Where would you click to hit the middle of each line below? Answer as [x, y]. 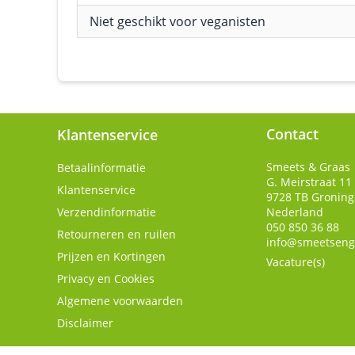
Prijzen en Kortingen [111, 256]
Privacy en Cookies [106, 279]
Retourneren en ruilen [116, 234]
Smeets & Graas [308, 167]
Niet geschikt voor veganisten [177, 21]
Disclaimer [85, 323]
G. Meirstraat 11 [309, 182]
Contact [292, 134]
